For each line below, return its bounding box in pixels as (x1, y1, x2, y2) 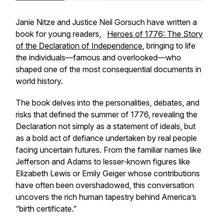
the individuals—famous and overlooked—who (16, 53, 181, 62)
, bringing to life (142, 41, 195, 51)
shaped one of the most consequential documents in (16, 64, 201, 74)
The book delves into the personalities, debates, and (16, 98, 199, 108)
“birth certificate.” (16, 204, 77, 214)
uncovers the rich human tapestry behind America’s (16, 192, 196, 202)
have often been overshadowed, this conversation (16, 180, 194, 190)
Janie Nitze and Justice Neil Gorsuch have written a (16, 17, 197, 27)
